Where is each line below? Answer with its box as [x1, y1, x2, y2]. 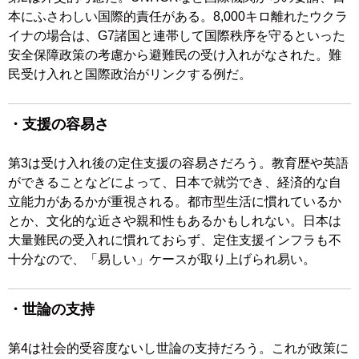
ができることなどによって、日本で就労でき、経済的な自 [8, 175, 341, 190]
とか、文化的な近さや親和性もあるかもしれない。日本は [8, 214, 341, 228]
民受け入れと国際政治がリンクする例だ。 [8, 67, 264, 82]
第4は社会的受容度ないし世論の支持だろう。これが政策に [8, 341, 349, 356]
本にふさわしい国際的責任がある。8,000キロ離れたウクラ [8, 10, 348, 24]
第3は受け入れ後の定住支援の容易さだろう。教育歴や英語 [8, 156, 349, 171]
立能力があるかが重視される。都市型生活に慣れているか [8, 195, 341, 209]
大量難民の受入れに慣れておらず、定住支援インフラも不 [8, 233, 341, 248]
